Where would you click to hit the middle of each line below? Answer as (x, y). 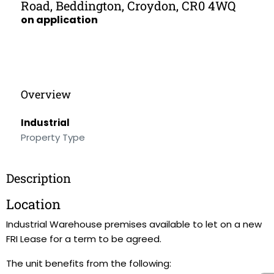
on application (59, 20)
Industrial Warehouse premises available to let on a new (134, 224)
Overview (46, 94)
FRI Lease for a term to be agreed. (84, 239)
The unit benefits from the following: (89, 263)
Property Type (53, 137)
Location (33, 204)
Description (39, 178)
